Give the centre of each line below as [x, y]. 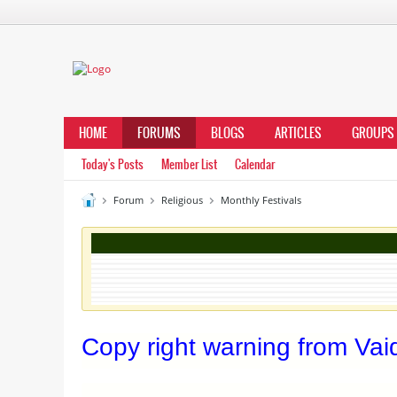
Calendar [255, 164]
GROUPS [373, 133]
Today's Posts [113, 164]
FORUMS [159, 133]
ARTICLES [298, 133]
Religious [182, 200]
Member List [189, 164]
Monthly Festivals [261, 200]
